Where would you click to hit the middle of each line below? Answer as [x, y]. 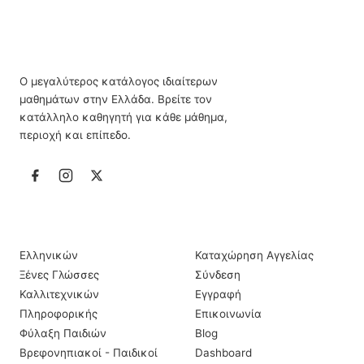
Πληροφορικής [58, 314]
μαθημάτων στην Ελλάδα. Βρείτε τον [116, 99]
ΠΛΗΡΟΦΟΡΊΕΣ [236, 224]
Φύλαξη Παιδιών [63, 333]
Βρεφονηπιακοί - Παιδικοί [89, 353]
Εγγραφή [218, 294]
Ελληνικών [49, 255]
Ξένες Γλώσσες [59, 275]
